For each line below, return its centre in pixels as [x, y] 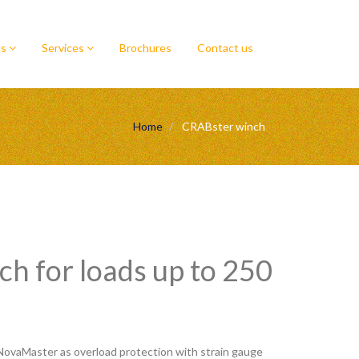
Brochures [145, 48]
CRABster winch [222, 126]
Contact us [225, 48]
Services [64, 48]
